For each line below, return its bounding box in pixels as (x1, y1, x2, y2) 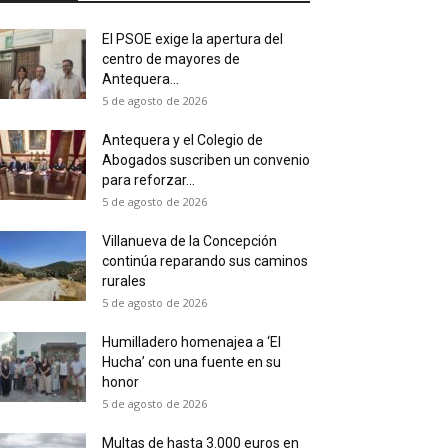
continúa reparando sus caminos (102, 253, 308, 270)
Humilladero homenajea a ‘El (102, 334, 281, 351)
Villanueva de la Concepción (102, 233, 277, 250)
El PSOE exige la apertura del (102, 31, 283, 48)
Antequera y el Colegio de (102, 132, 263, 149)
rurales (102, 273, 146, 290)
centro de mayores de (102, 51, 240, 68)
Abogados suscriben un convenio (102, 152, 310, 169)
